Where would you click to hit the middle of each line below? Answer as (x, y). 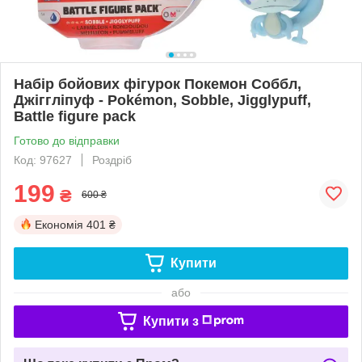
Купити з (170, 321)
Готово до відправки (67, 140)
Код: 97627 (43, 160)
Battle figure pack (75, 116)
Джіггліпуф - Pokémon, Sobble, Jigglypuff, (162, 100)
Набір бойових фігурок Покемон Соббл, (158, 84)
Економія (59, 224)
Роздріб (112, 160)
